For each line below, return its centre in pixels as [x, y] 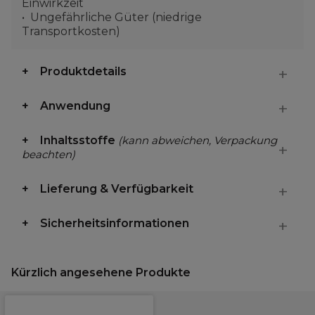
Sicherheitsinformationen [115, 223]
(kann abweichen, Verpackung [198, 140]
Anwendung [75, 106]
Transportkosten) [71, 31]
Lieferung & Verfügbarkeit [117, 189]
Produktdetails [83, 71]
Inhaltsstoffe [79, 140]
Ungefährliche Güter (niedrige [116, 17]
